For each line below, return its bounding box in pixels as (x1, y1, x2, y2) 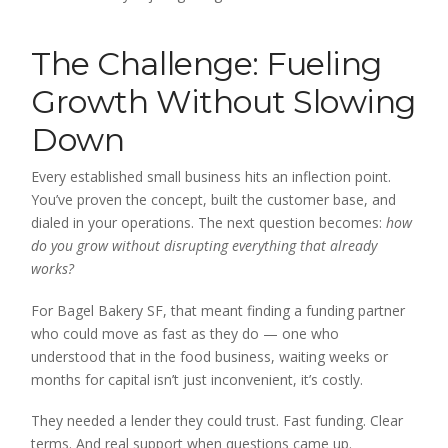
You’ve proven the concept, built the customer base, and (31, 190, 397, 210)
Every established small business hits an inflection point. (31, 167, 392, 187)
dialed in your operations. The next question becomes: (31, 213, 387, 233)
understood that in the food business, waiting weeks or (31, 346, 389, 366)
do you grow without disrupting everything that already (31, 236, 378, 256)
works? (31, 259, 75, 279)
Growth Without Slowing (31, 81, 416, 121)
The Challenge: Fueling (31, 43, 382, 83)
